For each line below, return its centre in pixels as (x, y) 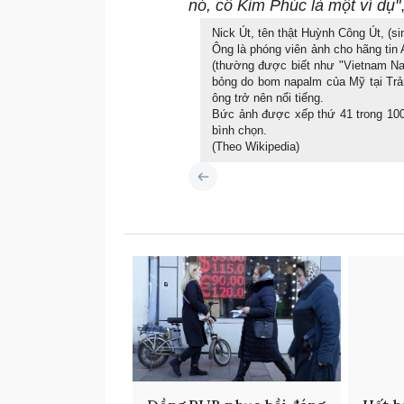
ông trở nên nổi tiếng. (268, 98)
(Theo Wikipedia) (256, 147)
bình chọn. (239, 131)
